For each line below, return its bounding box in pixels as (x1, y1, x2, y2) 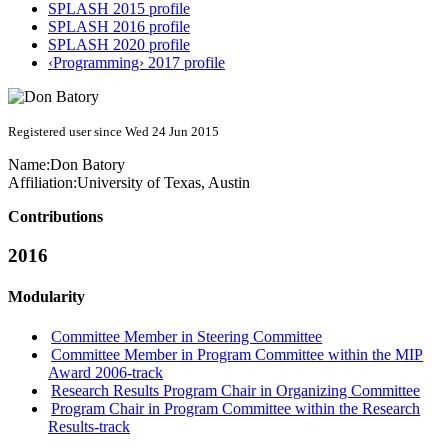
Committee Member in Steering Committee (51, 327, 323, 345)
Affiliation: (8, 174, 77, 192)
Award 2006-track (48, 363, 163, 381)
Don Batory (50, 156, 125, 174)
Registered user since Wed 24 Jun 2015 (8, 124, 219, 140)
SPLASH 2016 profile (48, 18, 190, 36)
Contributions (8, 208, 103, 226)
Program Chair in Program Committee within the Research (51, 399, 421, 417)
